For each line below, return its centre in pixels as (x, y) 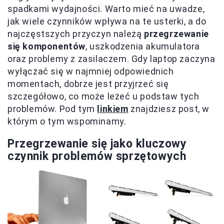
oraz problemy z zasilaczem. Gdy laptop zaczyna (111, 59)
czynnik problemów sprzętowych (97, 156)
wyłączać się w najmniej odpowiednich (91, 71)
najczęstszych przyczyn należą (76, 34)
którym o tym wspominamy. (67, 121)
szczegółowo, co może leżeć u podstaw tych (103, 96)
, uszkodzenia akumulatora (143, 46)
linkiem (113, 109)
